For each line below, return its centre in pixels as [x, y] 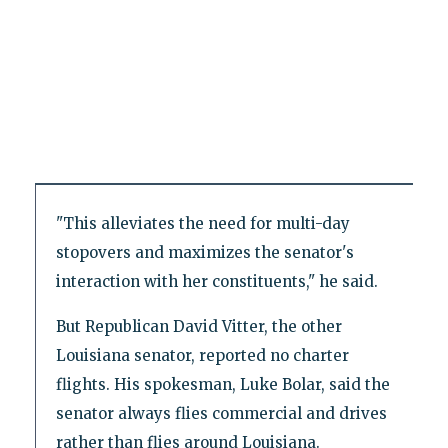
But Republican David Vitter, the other [198, 327]
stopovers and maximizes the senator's [204, 253]
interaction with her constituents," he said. [216, 282]
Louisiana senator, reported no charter [202, 356]
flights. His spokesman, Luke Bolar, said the [222, 385]
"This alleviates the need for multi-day [202, 224]
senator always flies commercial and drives [221, 414]
